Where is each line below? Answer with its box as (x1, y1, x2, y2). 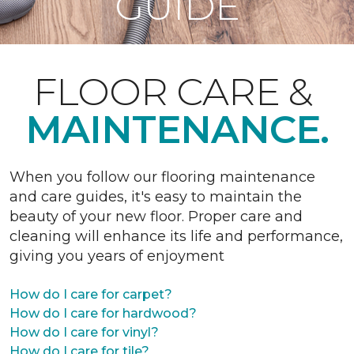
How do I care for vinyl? (9, 325, 159, 340)
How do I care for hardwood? (9, 306, 197, 321)
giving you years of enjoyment (9, 247, 224, 265)
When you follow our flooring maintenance (9, 168, 315, 186)
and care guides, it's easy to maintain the (9, 188, 302, 205)
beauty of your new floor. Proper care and (9, 208, 303, 225)
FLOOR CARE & (33, 69, 321, 115)
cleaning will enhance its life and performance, (9, 228, 343, 245)
